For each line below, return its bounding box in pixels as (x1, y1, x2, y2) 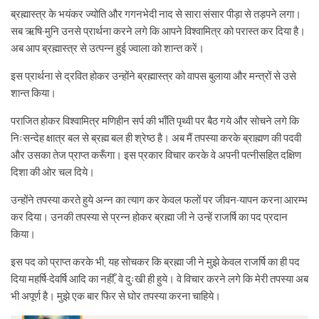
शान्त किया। (11, 87, 56, 100)
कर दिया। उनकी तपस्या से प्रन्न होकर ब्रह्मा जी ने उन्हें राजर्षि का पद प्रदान (11, 211, 288, 224)
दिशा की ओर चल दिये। (11, 166, 95, 179)
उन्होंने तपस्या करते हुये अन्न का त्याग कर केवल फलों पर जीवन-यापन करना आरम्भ (11, 194, 308, 206)
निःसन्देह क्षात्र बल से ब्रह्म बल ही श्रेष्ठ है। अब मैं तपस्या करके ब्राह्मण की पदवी (11, 132, 301, 145)
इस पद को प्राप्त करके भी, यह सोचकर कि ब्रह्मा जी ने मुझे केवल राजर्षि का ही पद (11, 256, 300, 268)
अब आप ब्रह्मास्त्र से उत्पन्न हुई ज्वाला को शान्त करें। (11, 42, 204, 55)
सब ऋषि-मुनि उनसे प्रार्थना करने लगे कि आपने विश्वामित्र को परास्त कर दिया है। (11, 25, 305, 38)
